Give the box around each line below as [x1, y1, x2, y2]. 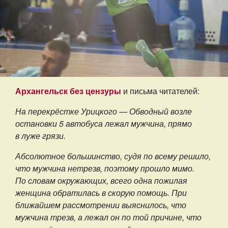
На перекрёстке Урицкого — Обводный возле [15, 105, 192, 118]
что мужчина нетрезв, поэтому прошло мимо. [15, 162, 194, 175]
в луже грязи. [15, 130, 66, 142]
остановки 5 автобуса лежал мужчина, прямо [15, 118, 192, 130]
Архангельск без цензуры [15, 85, 121, 97]
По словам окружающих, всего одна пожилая [15, 175, 187, 187]
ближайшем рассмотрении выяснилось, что [15, 199, 186, 211]
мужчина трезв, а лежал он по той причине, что [15, 211, 202, 223]
